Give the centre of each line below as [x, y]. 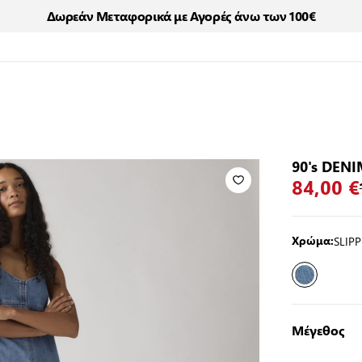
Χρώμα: [312, 240]
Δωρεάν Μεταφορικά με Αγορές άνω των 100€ [181, 16]
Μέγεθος [318, 330]
